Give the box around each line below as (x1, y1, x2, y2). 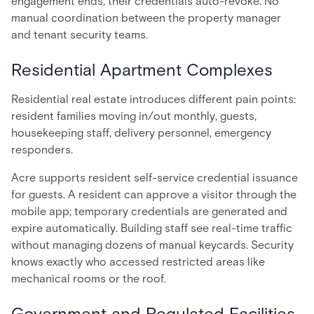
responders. (11, 143, 73, 156)
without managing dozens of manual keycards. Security (11, 238, 294, 252)
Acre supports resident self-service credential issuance (11, 171, 298, 184)
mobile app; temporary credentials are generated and (11, 205, 287, 218)
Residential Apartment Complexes (11, 60, 273, 80)
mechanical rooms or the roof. (11, 272, 166, 285)
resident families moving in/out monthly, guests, (11, 109, 257, 123)
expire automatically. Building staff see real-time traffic (11, 221, 292, 235)
